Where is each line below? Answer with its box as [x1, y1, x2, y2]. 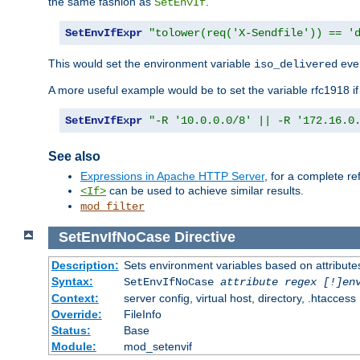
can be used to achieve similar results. [106, 184, 304, 198]
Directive [174, 229, 235, 246]
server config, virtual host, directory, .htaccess [123, 291, 356, 305]
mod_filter [80, 200, 145, 214]
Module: [51, 339, 96, 353]
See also [48, 149, 100, 163]
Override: [51, 307, 102, 321]
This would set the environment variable [48, 57, 254, 71]
